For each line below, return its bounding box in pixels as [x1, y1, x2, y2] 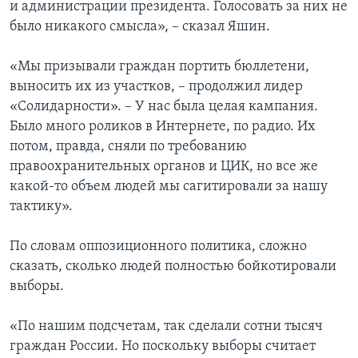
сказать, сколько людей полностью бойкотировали [10, 259, 336, 275]
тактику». [10, 199, 73, 215]
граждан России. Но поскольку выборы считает [10, 339, 316, 355]
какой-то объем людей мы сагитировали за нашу [10, 179, 328, 195]
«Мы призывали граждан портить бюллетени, [10, 59, 309, 75]
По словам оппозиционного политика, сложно [10, 239, 307, 255]
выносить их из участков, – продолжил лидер [10, 79, 303, 95]
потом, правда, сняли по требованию [10, 139, 247, 155]
